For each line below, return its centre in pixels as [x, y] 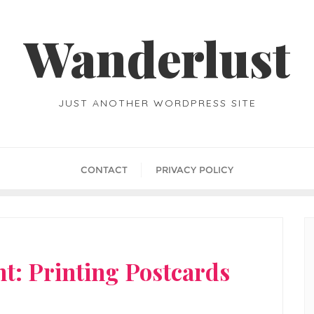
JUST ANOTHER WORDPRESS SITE [157, 103]
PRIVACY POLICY [194, 170]
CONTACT [104, 170]
